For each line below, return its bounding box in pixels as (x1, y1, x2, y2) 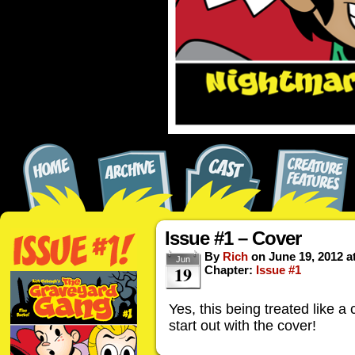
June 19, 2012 (269, 250, 343, 263)
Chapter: (204, 263, 256, 277)
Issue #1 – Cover (165, 227, 301, 249)
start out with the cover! (169, 318, 316, 334)
